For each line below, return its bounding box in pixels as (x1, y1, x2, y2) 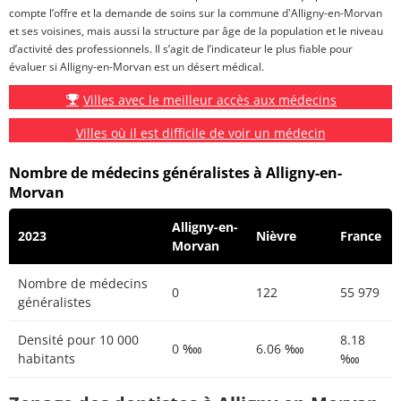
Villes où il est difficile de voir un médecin (75, 124, 326, 142)
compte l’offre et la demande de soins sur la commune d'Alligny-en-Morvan (9, 5, 382, 21)
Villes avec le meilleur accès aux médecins (83, 91, 337, 109)
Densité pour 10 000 (18, 331, 139, 349)
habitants (18, 350, 75, 368)
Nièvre (256, 227, 296, 245)
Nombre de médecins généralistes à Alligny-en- (9, 162, 342, 183)
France (340, 227, 381, 245)
